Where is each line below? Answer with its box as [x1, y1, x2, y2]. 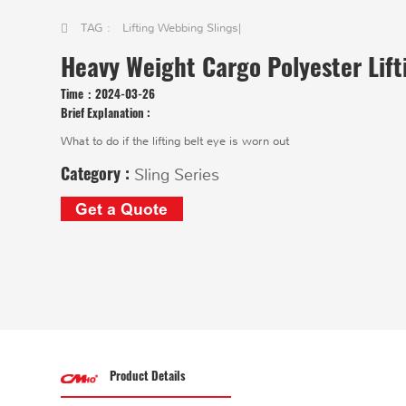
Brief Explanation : [61, 102, 151, 121]
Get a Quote [75, 199, 169, 218]
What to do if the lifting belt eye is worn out [61, 133, 290, 150]
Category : [61, 160, 135, 185]
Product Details [109, 366, 186, 385]
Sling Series [134, 164, 220, 185]
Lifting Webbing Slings [122, 20, 239, 35]
